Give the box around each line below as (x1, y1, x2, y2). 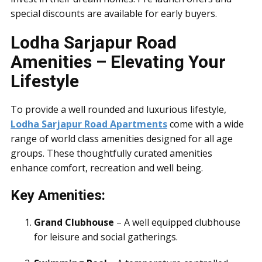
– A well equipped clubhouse (114, 216, 240, 229)
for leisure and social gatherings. (34, 230, 178, 243)
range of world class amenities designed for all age (11, 132, 233, 145)
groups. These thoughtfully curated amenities (11, 147, 212, 160)
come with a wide (167, 118, 244, 130)
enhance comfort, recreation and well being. (11, 161, 203, 174)
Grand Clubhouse (34, 216, 114, 229)
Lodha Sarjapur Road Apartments (11, 118, 167, 130)
